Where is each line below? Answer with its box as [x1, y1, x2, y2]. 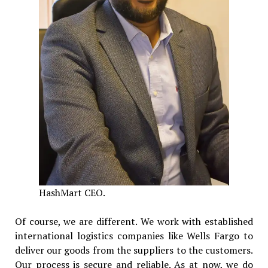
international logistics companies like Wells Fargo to [14, 229, 254, 242]
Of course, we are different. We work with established [14, 214, 254, 228]
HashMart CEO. [38, 185, 105, 199]
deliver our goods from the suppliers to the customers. [14, 243, 254, 257]
